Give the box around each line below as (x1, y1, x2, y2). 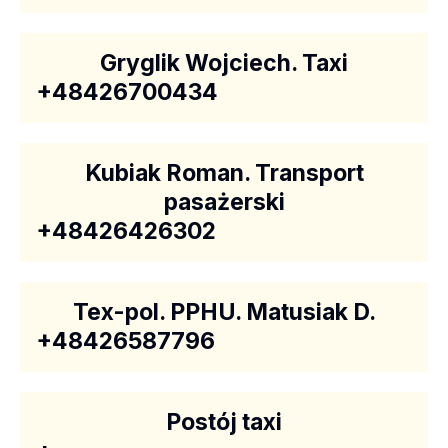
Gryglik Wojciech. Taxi (100, 49, 348, 77)
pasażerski (163, 188, 285, 216)
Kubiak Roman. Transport (84, 159, 364, 187)
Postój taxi (166, 408, 282, 436)
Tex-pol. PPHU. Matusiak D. (72, 298, 376, 326)
